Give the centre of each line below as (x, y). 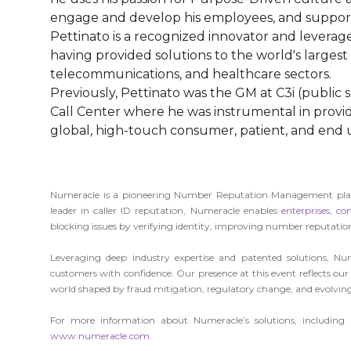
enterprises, (306, 210)
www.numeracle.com (100, 336)
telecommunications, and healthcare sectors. (191, 74)
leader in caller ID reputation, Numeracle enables (166, 210)
